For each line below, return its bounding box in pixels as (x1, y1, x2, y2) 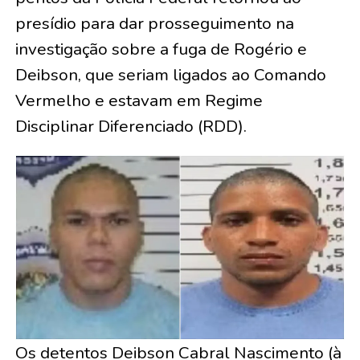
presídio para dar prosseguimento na (14, 12, 294, 35)
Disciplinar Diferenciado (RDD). (14, 115, 247, 137)
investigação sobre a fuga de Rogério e (14, 38, 307, 60)
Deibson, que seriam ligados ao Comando (14, 63, 326, 86)
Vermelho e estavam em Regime (14, 89, 263, 112)
